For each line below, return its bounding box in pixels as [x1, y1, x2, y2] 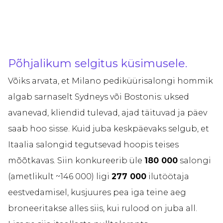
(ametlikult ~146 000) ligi [8, 172, 111, 182]
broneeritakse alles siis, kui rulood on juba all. [8, 204, 197, 214]
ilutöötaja [146, 172, 189, 182]
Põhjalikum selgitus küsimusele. [8, 57, 187, 71]
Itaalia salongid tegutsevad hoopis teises [8, 140, 179, 150]
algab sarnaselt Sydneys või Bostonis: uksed [8, 92, 189, 102]
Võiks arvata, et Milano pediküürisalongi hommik [8, 76, 213, 86]
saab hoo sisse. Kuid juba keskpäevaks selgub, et [8, 124, 209, 134]
